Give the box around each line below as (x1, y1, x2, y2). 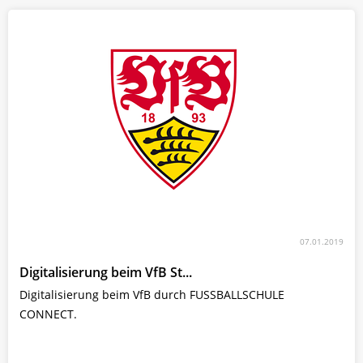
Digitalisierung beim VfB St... (19, 263, 192, 281)
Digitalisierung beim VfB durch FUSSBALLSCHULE (19, 286, 284, 302)
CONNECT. (19, 305, 77, 322)
